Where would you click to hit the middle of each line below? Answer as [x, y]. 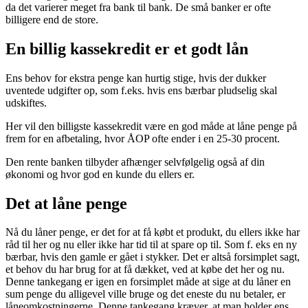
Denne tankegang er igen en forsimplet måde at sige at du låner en [148, 282]
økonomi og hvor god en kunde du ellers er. [100, 174]
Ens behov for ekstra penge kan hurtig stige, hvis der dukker [136, 78]
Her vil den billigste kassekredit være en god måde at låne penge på [151, 126]
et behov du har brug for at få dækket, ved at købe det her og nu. [145, 269]
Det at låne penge [66, 203]
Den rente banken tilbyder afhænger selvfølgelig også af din [135, 162]
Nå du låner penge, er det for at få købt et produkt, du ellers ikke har [153, 232]
